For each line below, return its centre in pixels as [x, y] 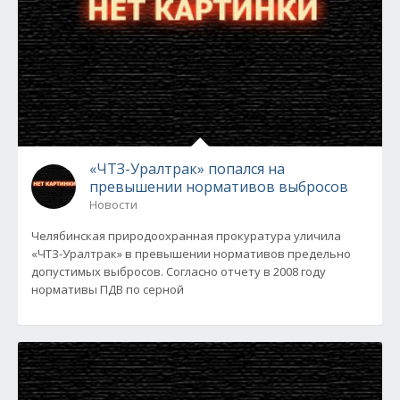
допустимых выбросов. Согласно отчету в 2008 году [179, 271]
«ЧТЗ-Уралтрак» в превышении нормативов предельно [191, 254]
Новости [113, 204]
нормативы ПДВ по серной [108, 289]
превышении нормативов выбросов [219, 187]
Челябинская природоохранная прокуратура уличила [186, 236]
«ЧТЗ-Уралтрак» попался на [187, 169]
